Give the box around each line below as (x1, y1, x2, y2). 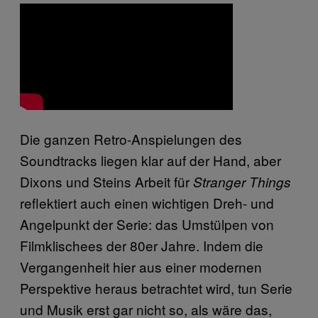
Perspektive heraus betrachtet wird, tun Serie (20, 278, 292, 297)
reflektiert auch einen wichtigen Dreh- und (20, 192, 274, 212)
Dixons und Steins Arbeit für (20, 171, 193, 191)
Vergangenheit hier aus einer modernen (20, 256, 262, 276)
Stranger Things (193, 172, 291, 191)
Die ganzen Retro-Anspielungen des (20, 128, 242, 148)
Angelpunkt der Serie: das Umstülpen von (20, 214, 274, 234)
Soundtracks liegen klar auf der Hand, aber (20, 150, 281, 170)
